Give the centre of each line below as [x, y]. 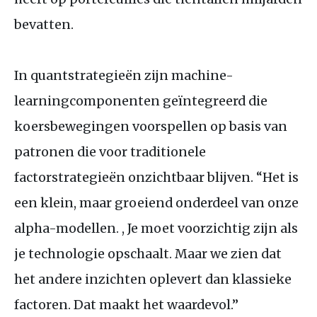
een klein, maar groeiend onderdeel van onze [156, 202]
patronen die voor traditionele [110, 151]
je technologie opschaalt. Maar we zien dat [148, 253]
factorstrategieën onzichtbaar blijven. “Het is [156, 177]
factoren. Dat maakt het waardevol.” [126, 304]
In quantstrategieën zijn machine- [124, 75]
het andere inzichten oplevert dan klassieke [153, 279]
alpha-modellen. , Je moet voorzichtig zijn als [156, 228]
